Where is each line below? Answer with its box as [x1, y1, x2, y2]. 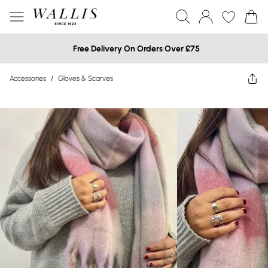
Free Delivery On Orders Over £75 [73, 43, 200, 54]
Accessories [10, 74, 46, 83]
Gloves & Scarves [58, 74, 113, 83]
